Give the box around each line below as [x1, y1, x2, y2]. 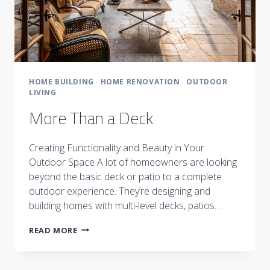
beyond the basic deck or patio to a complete [29, 169, 222, 183]
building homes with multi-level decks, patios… [29, 198, 221, 212]
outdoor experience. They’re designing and [29, 184, 210, 198]
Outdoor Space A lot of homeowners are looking [29, 155, 237, 169]
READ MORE [29, 224, 78, 236]
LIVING [29, 87, 57, 98]
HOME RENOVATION [100, 76, 180, 87]
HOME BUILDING [29, 76, 94, 87]
